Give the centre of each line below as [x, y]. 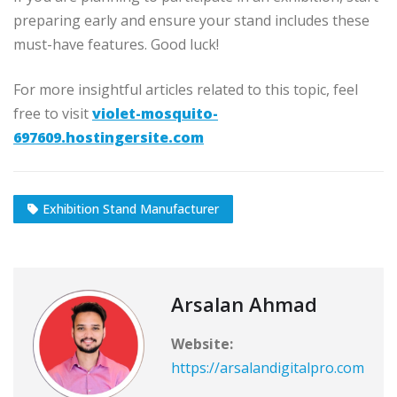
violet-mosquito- [155, 114]
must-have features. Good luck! [116, 45]
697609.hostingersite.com [109, 138]
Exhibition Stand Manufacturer [131, 209]
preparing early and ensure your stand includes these [191, 21]
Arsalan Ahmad [244, 304]
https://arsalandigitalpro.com [268, 368]
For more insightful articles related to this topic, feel [186, 90]
